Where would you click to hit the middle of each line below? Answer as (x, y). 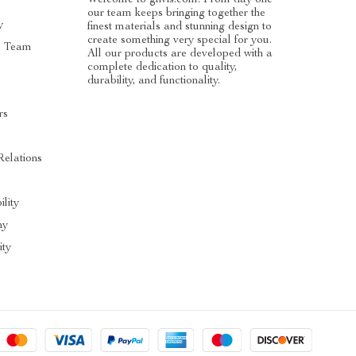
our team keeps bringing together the (176, 13)
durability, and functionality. (153, 81)
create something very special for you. (179, 40)
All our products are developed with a (180, 54)
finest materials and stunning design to (179, 27)
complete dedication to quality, (162, 67)
